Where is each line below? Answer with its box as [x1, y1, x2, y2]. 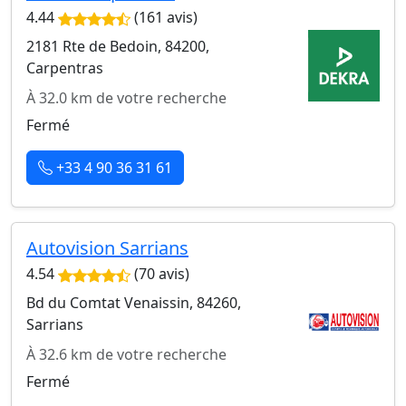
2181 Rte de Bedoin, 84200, [26, 35, 209, 56]
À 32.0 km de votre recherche [26, 87, 227, 108]
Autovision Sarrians [26, 235, 188, 260]
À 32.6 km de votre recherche [26, 343, 227, 364]
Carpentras [26, 57, 103, 78]
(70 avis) [130, 263, 189, 284]
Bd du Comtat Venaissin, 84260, [26, 292, 241, 313]
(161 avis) [130, 6, 198, 27]
